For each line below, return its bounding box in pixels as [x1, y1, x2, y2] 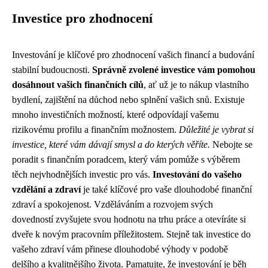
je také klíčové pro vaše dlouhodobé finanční [81, 184, 252, 194]
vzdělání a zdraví [12, 184, 81, 194]
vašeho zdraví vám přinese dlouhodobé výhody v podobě [12, 244, 228, 254]
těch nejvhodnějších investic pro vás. [12, 169, 153, 179]
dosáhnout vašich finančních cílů [12, 80, 144, 90]
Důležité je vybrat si [179, 124, 254, 135]
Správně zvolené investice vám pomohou [92, 65, 255, 75]
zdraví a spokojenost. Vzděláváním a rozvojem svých [12, 199, 213, 209]
